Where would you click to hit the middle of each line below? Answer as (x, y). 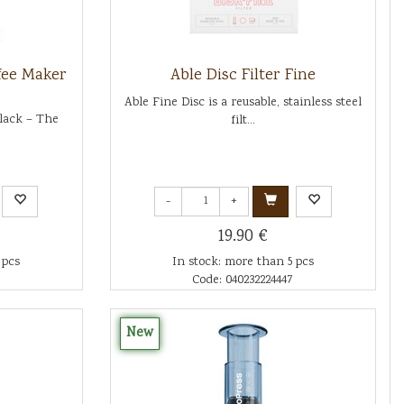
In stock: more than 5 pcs (243, 262)
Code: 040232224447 (243, 280)
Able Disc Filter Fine (243, 76)
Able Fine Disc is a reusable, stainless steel (243, 103)
